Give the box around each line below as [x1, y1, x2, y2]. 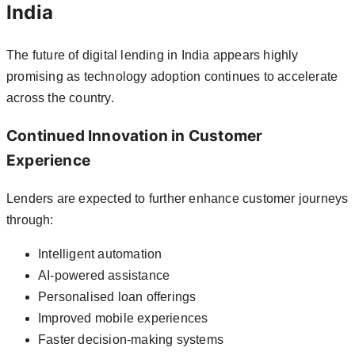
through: [6, 212, 54, 227]
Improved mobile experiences [38, 311, 208, 325]
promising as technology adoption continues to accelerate [6, 70, 338, 84]
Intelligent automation [38, 246, 162, 261]
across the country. [6, 91, 114, 105]
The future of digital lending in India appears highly [6, 48, 299, 63]
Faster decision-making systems [38, 332, 223, 346]
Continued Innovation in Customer [6, 126, 263, 145]
